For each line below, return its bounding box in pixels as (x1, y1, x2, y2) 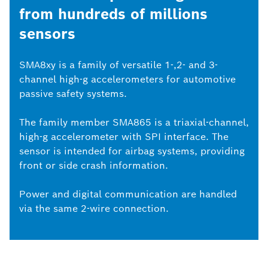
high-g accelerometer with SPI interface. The (19, 130, 229, 143)
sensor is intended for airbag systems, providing (19, 145, 245, 157)
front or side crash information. (19, 159, 168, 172)
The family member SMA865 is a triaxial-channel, (19, 116, 249, 129)
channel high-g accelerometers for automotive (19, 73, 236, 86)
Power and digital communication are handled (19, 188, 237, 200)
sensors (19, 25, 75, 43)
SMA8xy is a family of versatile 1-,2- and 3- (19, 59, 218, 71)
